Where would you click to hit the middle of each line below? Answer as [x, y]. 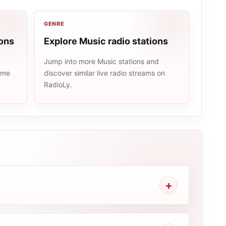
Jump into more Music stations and [101, 61]
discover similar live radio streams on [104, 73]
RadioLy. [58, 84]
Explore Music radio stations [106, 41]
